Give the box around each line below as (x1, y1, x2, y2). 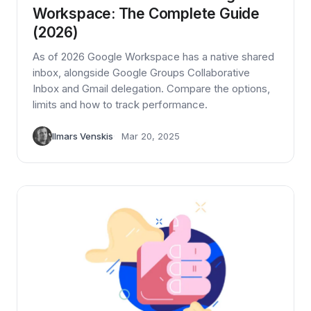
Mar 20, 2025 (121, 130, 180, 142)
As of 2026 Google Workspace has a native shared (33, 49, 274, 63)
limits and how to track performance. (33, 97, 208, 111)
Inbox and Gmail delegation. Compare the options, (33, 81, 270, 95)
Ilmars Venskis (52, 130, 113, 142)
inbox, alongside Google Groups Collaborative (33, 65, 250, 79)
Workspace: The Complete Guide (33, 4, 260, 22)
